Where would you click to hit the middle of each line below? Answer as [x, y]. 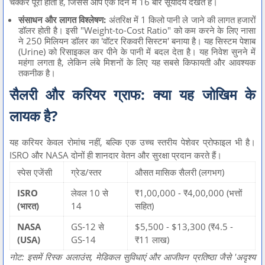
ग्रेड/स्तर [86, 172]
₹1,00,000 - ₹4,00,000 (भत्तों [188, 193]
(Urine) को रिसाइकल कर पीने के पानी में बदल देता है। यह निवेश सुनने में [137, 51]
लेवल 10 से [90, 193]
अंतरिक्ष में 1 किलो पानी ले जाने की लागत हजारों [181, 19]
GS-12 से [88, 226]
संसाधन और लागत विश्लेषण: [62, 19]
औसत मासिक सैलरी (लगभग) [180, 172]
